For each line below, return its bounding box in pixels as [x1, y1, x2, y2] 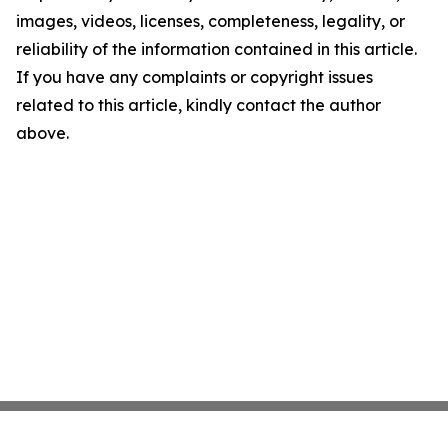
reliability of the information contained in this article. [16, 39, 417, 59]
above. [16, 123, 69, 143]
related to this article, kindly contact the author [16, 95, 381, 115]
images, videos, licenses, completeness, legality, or [16, 11, 405, 31]
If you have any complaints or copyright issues [16, 67, 373, 87]
